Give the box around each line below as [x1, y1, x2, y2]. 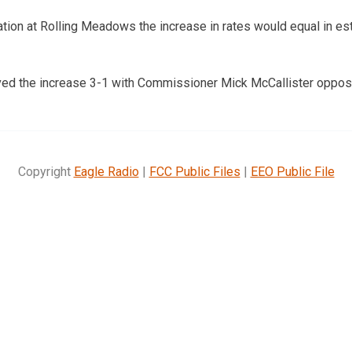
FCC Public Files [148, 163, 240, 179]
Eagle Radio [73, 163, 139, 179]
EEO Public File [250, 163, 335, 179]
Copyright [17, 163, 74, 179]
